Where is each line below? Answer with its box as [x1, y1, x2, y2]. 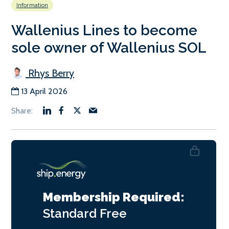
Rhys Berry [26, 67, 74, 80]
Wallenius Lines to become [11, 22, 197, 39]
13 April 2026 [21, 86, 67, 97]
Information [16, 2, 49, 9]
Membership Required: [43, 190, 185, 205]
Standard [43, 206, 100, 221]
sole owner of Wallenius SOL [11, 39, 207, 57]
